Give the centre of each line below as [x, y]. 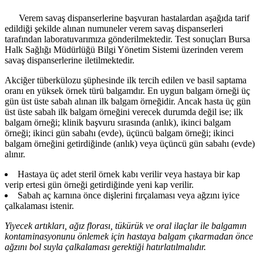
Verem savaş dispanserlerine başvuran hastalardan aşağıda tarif [127, 18]
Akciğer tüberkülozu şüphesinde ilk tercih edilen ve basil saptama [126, 80]
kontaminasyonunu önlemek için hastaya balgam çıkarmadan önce [129, 237]
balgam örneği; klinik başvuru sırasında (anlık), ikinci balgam [118, 123]
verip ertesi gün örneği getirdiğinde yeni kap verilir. [99, 185]
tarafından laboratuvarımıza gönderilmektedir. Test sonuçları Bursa [127, 39]
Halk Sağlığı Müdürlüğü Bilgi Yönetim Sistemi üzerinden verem [124, 50]
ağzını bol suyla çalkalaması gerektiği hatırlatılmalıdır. [105, 247]
